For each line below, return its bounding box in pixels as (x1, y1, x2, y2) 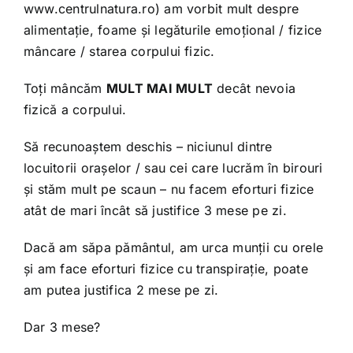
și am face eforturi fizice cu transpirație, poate (23, 260, 308, 277)
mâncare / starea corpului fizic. (23, 43, 215, 59)
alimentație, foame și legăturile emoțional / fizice (23, 21, 322, 38)
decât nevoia (213, 80, 296, 96)
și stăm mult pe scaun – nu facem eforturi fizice (23, 180, 314, 197)
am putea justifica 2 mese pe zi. (23, 281, 219, 298)
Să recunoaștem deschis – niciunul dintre (23, 138, 273, 154)
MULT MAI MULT (106, 80, 213, 96)
